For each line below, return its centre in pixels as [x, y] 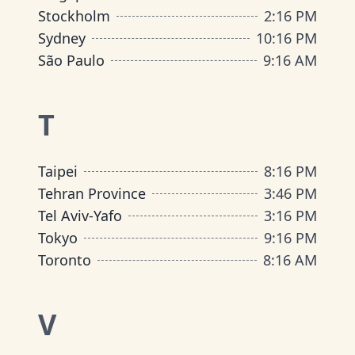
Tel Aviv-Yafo [80, 216]
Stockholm [74, 16]
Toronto [65, 260]
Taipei [58, 171]
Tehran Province [92, 193]
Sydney [62, 38]
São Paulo [71, 60]
